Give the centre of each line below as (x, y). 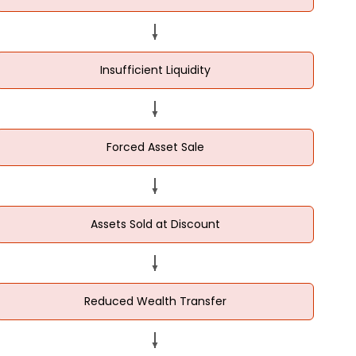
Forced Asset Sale (155, 147)
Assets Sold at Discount (155, 224)
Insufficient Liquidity (155, 70)
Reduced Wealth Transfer (155, 301)
